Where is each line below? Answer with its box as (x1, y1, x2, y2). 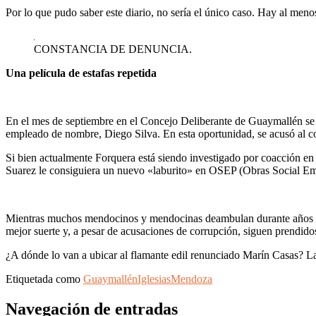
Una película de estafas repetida (6, 66, 157, 79)
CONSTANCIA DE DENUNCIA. (34, 42, 195, 55)
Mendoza (171, 272, 212, 285)
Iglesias (138, 272, 171, 285)
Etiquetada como (6, 272, 83, 285)
